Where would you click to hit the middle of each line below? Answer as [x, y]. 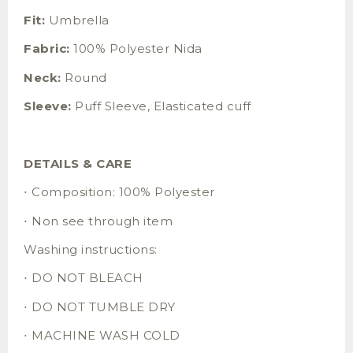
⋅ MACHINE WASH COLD [102, 336]
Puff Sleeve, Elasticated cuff [161, 106]
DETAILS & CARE [78, 163]
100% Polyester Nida [136, 49]
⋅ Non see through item [98, 221]
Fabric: [47, 49]
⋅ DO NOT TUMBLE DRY [100, 307]
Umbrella [77, 20]
